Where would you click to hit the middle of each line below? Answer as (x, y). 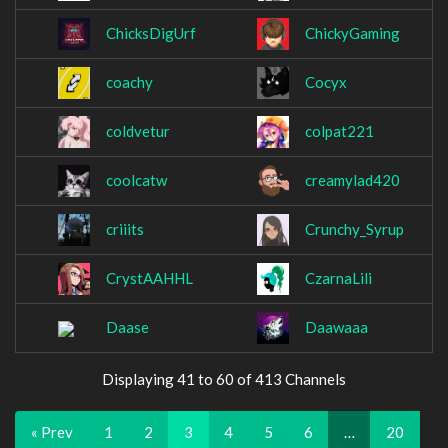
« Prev (52, 432)
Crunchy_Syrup (354, 229)
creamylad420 (352, 180)
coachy (129, 82)
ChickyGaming (352, 33)
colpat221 (339, 131)
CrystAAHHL (149, 278)
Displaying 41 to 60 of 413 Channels (224, 379)
